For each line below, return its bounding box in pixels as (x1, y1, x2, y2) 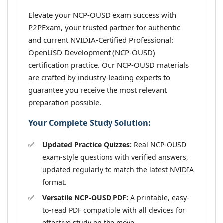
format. (42, 177, 67, 187)
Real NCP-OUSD (132, 139, 186, 149)
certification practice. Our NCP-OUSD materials (28, 60, 189, 70)
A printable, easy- (128, 192, 189, 202)
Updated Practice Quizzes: (42, 139, 132, 149)
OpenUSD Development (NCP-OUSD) (28, 47, 155, 57)
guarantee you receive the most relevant (28, 85, 167, 95)
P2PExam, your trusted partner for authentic (28, 22, 180, 32)
